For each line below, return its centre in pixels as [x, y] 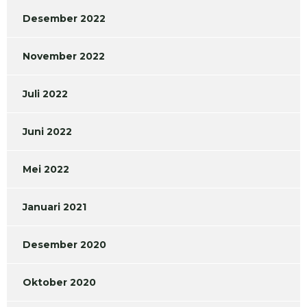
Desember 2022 [64, 19]
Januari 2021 [54, 207]
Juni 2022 [47, 132]
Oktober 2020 [59, 283]
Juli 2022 [45, 94]
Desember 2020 [64, 245]
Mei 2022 [46, 170]
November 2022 [64, 57]
